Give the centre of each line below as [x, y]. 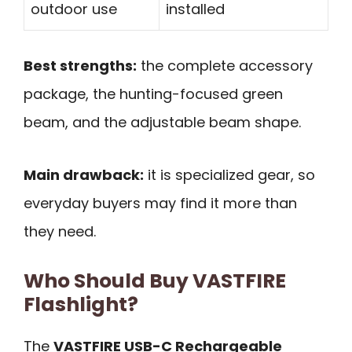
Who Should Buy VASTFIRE [155, 281]
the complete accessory [225, 66]
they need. [60, 231]
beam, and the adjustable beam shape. [162, 123]
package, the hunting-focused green [153, 94]
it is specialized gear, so [229, 174]
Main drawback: [84, 174]
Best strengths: [80, 66]
